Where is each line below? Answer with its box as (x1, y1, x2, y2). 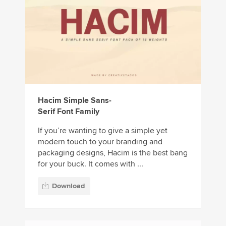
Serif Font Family (38, 106, 99, 117)
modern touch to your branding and (38, 137, 162, 147)
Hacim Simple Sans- (38, 95, 111, 106)
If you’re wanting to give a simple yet (38, 126, 167, 136)
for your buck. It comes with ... (38, 159, 143, 169)
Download (52, 181, 85, 190)
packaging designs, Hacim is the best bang (38, 148, 188, 158)
